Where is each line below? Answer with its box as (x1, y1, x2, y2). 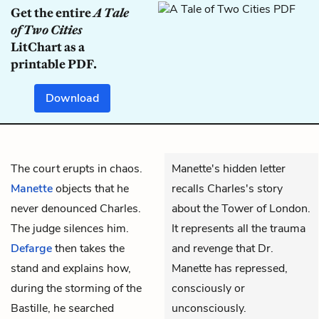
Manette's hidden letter (172, 160, 286, 177)
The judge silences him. (11, 220, 129, 236)
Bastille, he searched (11, 300, 114, 316)
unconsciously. (172, 300, 246, 316)
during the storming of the (11, 280, 142, 296)
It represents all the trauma (172, 220, 305, 236)
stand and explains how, (11, 260, 131, 276)
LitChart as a (11, 38, 85, 55)
